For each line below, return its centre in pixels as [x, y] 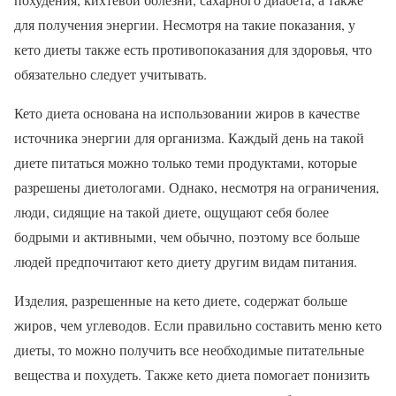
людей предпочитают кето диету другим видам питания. [186, 261]
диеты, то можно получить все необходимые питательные [189, 349]
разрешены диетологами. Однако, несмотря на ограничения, [197, 187]
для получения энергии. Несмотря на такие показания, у [185, 24]
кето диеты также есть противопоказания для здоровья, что [193, 49]
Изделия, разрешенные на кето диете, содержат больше [181, 300]
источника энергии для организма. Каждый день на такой [189, 137]
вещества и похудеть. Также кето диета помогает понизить [192, 374]
